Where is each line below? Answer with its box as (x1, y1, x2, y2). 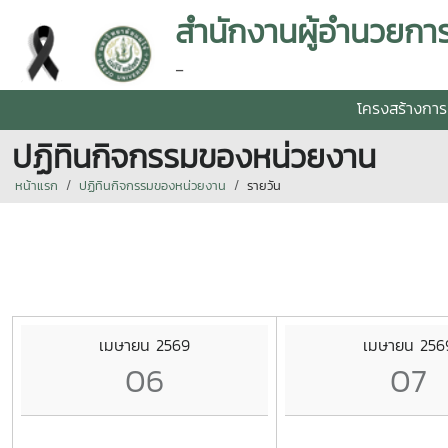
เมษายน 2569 (99, 332, 190, 357)
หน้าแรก (15, 176, 58, 195)
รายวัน (247, 176, 281, 195)
